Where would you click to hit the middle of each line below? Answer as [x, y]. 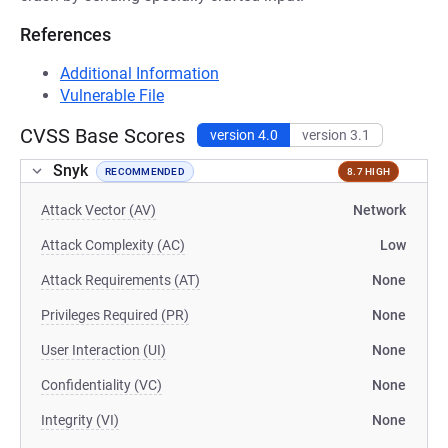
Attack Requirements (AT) [120, 280]
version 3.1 [336, 135]
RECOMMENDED [145, 171]
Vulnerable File [112, 95]
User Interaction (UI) [103, 350]
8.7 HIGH [368, 171]
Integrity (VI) [80, 420]
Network [379, 210]
